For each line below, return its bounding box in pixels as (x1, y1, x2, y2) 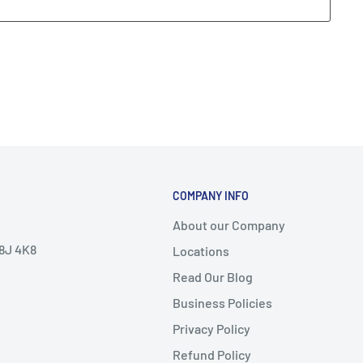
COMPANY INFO (172, 188, 249, 203)
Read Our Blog (172, 269, 253, 285)
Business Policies (172, 295, 272, 311)
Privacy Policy (172, 321, 250, 337)
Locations (172, 243, 229, 259)
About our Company (172, 217, 285, 233)
